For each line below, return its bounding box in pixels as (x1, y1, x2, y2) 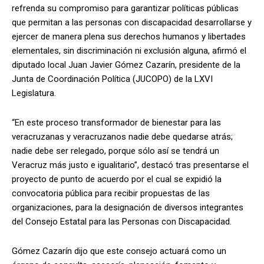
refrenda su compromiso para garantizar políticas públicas (12, 2, 239, 14)
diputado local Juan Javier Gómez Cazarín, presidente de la (12, 59, 240, 70)
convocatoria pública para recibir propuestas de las (12, 187, 210, 199)
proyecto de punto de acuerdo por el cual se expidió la (12, 173, 222, 184)
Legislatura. (12, 87, 56, 98)
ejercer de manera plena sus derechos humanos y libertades (12, 31, 246, 42)
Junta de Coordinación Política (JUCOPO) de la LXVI (12, 73, 213, 84)
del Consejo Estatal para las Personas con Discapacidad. (12, 216, 232, 227)
